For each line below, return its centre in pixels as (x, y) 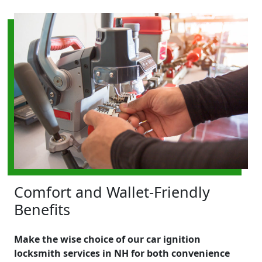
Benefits (42, 209)
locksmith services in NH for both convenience (122, 253)
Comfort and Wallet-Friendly (112, 192)
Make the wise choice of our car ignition (107, 239)
